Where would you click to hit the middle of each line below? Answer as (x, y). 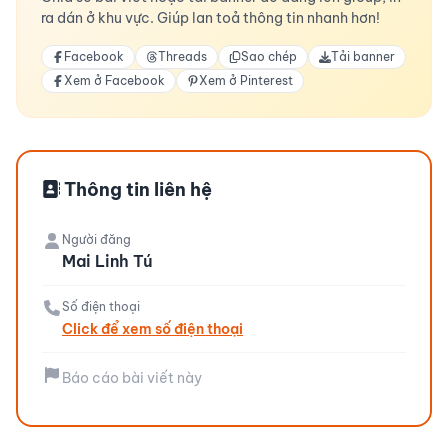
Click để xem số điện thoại (152, 329)
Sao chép (269, 56)
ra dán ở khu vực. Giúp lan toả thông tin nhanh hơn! (210, 18)
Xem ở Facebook (114, 80)
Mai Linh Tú (107, 261)
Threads (182, 56)
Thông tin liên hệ (136, 189)
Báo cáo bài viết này (132, 378)
